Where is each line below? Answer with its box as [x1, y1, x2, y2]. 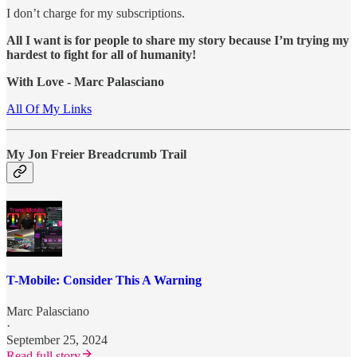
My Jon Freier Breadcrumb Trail [6, 147, 186, 162]
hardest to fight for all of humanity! [6, 48, 196, 62]
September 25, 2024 [6, 333, 108, 347]
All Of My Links [6, 102, 92, 116]
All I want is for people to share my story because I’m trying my [6, 33, 349, 48]
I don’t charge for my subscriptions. [6, 6, 185, 21]
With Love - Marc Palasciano [6, 75, 164, 89]
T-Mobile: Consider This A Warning [6, 273, 202, 287]
